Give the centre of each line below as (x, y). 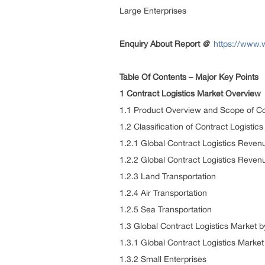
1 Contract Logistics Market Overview (190, 93)
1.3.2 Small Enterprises (163, 259)
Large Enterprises (153, 11)
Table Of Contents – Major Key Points (189, 77)
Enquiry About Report (161, 44)
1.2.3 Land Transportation (168, 176)
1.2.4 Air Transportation (163, 193)
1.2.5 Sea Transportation (166, 209)
